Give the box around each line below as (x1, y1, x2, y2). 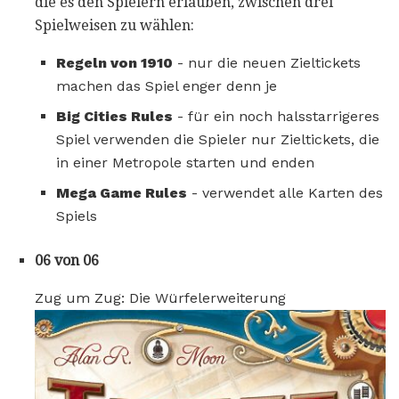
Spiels (56, 207, 97, 224)
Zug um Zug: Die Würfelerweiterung (35, 289, 286, 306)
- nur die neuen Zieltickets (173, 53, 361, 71)
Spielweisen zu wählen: (35, 16, 194, 34)
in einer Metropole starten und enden (56, 153, 314, 171)
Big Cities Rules (56, 107, 173, 125)
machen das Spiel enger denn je (56, 77, 277, 94)
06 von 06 (35, 251, 99, 269)
